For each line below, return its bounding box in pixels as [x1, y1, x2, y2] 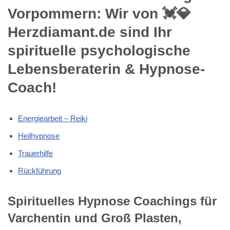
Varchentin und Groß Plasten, [8, 210, 182, 225]
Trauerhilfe [18, 148, 53, 158]
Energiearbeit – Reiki [18, 113, 87, 123]
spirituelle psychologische [8, 42, 190, 59]
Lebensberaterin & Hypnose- [8, 61, 205, 77]
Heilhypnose [18, 131, 60, 140]
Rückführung [18, 166, 61, 175]
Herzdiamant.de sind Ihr [8, 24, 172, 40]
